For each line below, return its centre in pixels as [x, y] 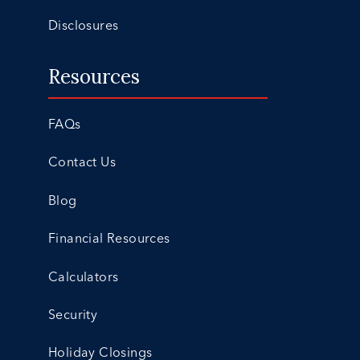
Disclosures [84, 25]
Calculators [84, 276]
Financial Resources [109, 238]
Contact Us [82, 162]
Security [73, 314]
